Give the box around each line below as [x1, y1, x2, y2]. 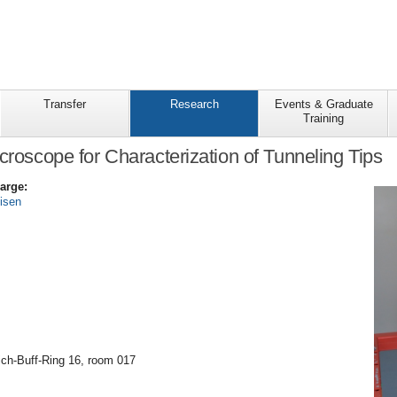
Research [169, 97, 219, 112]
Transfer [43, 97, 86, 112]
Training [303, 112, 344, 126]
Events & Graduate [274, 97, 373, 112]
